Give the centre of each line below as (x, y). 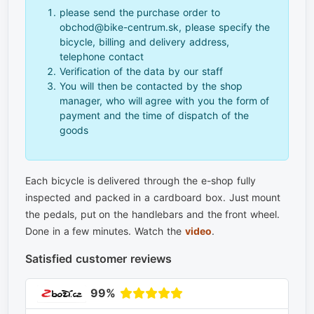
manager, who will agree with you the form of (165, 101)
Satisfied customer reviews (98, 259)
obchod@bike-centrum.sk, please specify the (165, 27)
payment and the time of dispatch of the (154, 116)
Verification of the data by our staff (141, 71)
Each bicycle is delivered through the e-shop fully (141, 181)
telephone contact (102, 57)
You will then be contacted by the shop (151, 86)
